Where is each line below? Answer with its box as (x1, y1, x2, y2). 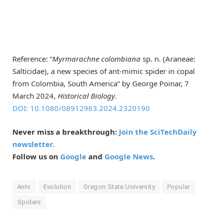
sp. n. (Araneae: (141, 53, 195, 64)
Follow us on (12, 151, 60, 161)
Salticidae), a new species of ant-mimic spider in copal (12, 66, 195, 76)
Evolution (43, 183, 72, 190)
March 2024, (12, 90, 58, 101)
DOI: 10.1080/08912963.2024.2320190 (12, 103, 150, 113)
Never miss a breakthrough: (12, 126, 119, 137)
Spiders (17, 198, 41, 206)
